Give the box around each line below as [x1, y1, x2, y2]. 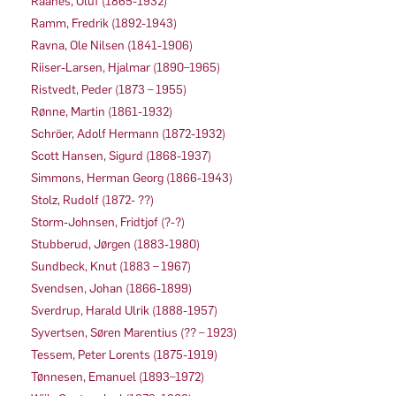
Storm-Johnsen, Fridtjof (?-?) [31, 214, 185, 230]
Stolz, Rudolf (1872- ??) [31, 192, 154, 208]
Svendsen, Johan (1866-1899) [31, 280, 192, 296]
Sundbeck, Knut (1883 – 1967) [31, 258, 191, 274]
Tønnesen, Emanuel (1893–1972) [31, 369, 204, 385]
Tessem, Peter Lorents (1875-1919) [31, 346, 217, 362]
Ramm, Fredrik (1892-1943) [31, 15, 177, 31]
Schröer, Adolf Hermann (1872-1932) [31, 126, 225, 141]
